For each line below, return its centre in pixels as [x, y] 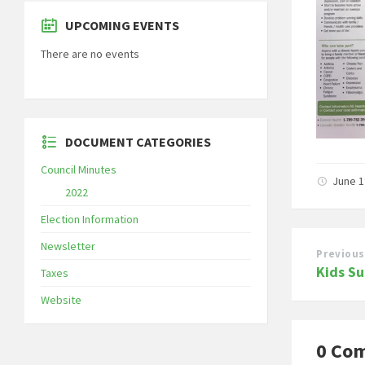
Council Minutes [79, 169]
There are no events [90, 53]
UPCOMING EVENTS [122, 25]
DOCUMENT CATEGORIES [138, 141]
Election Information [90, 219]
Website [61, 299]
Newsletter [68, 246]
